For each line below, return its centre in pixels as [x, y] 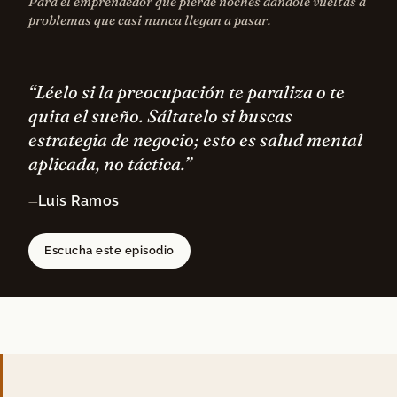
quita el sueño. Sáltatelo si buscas [160, 116]
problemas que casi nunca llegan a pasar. [149, 20]
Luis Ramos [79, 201]
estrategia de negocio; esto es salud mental [195, 140]
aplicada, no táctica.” [110, 164]
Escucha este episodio [109, 251]
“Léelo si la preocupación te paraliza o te [187, 92]
